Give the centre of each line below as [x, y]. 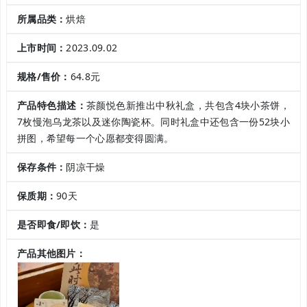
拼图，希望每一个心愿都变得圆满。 [96, 138]
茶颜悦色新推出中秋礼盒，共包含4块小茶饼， [188, 106]
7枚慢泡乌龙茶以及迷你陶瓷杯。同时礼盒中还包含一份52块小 [153, 122]
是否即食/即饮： [54, 225]
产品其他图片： [51, 254]
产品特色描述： [52, 106]
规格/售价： [44, 77]
